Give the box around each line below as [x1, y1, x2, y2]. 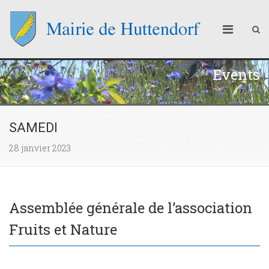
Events [213, 65, 260, 84]
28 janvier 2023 [9, 142, 71, 154]
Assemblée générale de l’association [9, 198, 252, 217]
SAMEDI [9, 120, 58, 135]
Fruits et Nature [9, 220, 117, 239]
